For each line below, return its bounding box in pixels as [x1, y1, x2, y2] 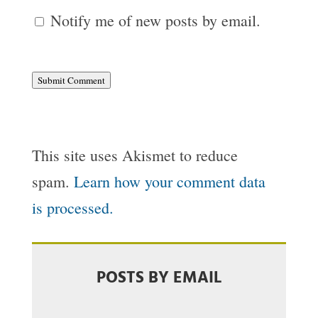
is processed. [31, 197, 114, 219]
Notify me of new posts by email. [50, 10, 261, 31]
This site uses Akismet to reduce [31, 145, 238, 166]
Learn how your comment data [73, 171, 265, 192]
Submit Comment [37, 74, 105, 87]
